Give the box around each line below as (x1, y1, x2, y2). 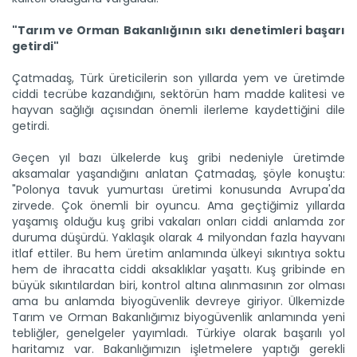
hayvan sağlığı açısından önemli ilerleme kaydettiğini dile (12, 102, 345, 119)
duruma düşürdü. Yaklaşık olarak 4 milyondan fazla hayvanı (12, 229, 345, 246)
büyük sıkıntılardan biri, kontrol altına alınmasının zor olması (12, 277, 345, 294)
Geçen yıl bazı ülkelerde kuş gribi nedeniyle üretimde (12, 150, 345, 167)
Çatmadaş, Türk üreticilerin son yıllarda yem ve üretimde (12, 70, 345, 87)
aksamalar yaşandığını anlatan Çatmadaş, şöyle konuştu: (12, 166, 345, 182)
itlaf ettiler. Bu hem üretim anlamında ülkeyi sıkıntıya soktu (12, 245, 345, 262)
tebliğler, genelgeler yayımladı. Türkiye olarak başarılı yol (12, 325, 345, 342)
